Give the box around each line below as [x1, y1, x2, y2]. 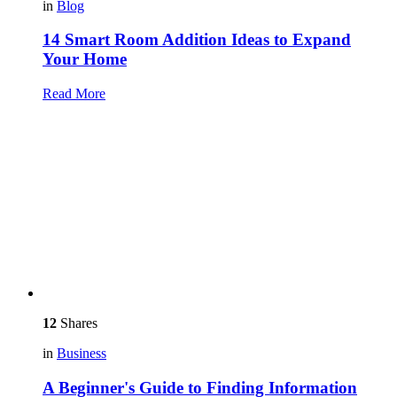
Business [57, 346, 106, 362]
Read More [43, 86, 105, 102]
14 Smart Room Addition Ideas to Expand [43, 30, 351, 50]
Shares [57, 315, 97, 331]
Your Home [43, 50, 127, 69]
